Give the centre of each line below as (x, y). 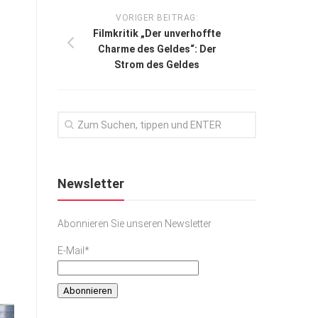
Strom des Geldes (157, 64)
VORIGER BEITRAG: (157, 17)
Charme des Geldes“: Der (157, 49)
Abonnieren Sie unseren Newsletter (135, 223)
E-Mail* (73, 250)
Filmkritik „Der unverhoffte (157, 33)
